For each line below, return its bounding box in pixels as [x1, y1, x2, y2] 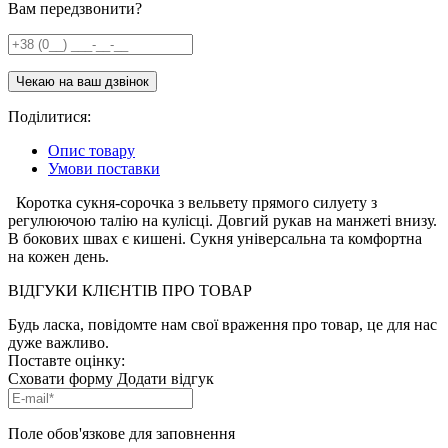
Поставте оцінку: [8, 351, 125, 369]
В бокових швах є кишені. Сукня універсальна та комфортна [8, 229, 422, 247]
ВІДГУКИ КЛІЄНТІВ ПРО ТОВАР [8, 281, 252, 299]
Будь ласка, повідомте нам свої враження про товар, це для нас [8, 315, 437, 333]
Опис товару [48, 141, 135, 159]
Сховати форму [8, 369, 113, 387]
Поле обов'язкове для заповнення [8, 424, 235, 442]
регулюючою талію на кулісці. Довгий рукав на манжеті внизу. [8, 211, 437, 229]
